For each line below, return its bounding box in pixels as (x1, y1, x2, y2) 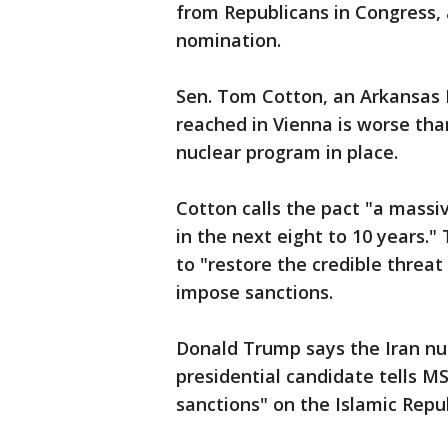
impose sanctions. (176, 280, 333, 304)
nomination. (176, 28, 281, 52)
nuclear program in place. (176, 140, 398, 164)
